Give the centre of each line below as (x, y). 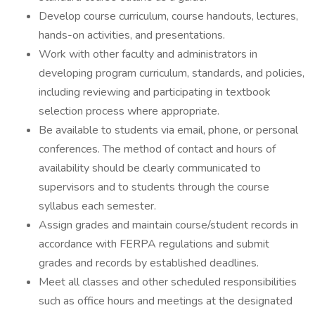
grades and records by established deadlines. (149, 263)
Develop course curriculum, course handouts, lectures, (168, 16)
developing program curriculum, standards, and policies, (172, 73)
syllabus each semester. (97, 206)
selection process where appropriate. (129, 111)
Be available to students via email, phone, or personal (168, 130)
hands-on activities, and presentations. (132, 35)
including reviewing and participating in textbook (155, 92)
